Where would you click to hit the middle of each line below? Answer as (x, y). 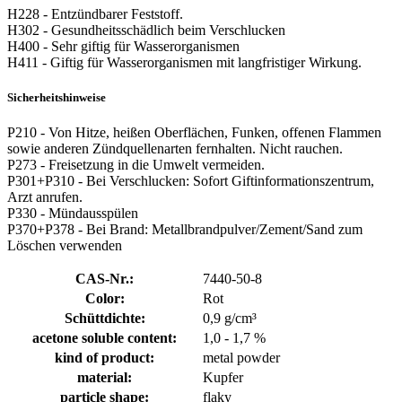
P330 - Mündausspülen (73, 214)
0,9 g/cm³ (230, 319)
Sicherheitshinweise (57, 97)
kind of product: (105, 358)
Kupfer (223, 378)
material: (105, 378)
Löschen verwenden (65, 246)
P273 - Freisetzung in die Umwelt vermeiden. (136, 165)
